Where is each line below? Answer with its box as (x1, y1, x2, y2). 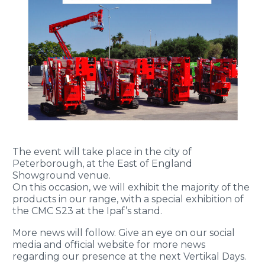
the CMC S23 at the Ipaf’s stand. (12, 205, 162, 216)
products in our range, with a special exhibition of (12, 193, 244, 205)
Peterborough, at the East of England (12, 157, 192, 169)
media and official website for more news (12, 239, 205, 251)
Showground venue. (12, 169, 111, 181)
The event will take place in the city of (12, 146, 192, 157)
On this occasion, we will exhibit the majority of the (12, 181, 250, 193)
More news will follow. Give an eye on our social (12, 227, 235, 239)
